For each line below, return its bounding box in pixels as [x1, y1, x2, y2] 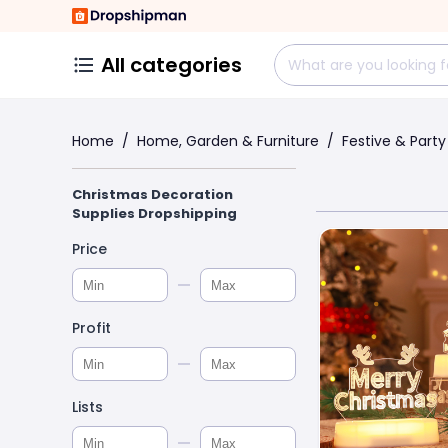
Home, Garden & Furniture [137, 131, 319, 151]
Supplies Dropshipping [72, 204, 237, 223]
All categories [101, 51, 242, 79]
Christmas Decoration [72, 185, 233, 204]
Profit [72, 318, 111, 338]
